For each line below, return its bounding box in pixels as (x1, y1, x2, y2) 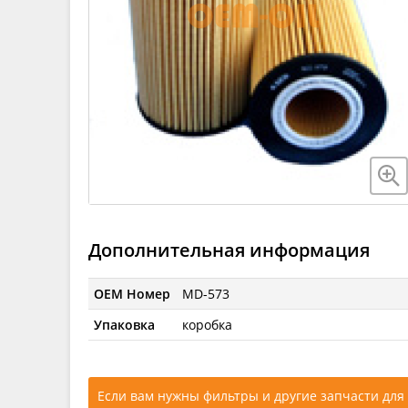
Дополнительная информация (88, 237, 370, 262)
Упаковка (94, 315, 156, 333)
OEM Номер (94, 284, 171, 302)
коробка (182, 315, 233, 333)
